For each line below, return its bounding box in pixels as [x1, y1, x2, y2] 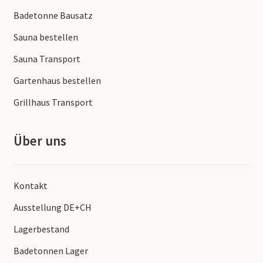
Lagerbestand [13, 222, 69, 235]
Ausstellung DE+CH [13, 201, 92, 213]
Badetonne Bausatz [13, 9, 93, 21]
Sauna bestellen [13, 31, 78, 43]
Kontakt [13, 179, 48, 191]
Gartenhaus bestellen [13, 74, 101, 86]
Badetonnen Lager [13, 244, 88, 257]
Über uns [13, 132, 66, 149]
